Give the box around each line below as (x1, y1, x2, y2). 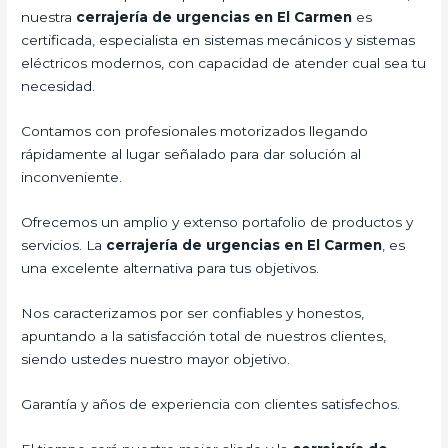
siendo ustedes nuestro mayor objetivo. (21, 350, 291, 367)
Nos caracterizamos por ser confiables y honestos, (21, 304, 365, 321)
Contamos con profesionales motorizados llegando (21, 123, 369, 140)
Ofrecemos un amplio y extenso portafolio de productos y (21, 214, 414, 231)
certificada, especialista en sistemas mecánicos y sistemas (21, 32, 416, 49)
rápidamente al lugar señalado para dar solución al (21, 146, 362, 163)
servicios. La (21, 237, 107, 254)
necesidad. (21, 78, 96, 95)
